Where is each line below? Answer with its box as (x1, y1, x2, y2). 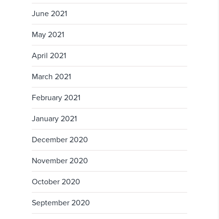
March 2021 (32, 72, 71, 82)
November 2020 (32, 156, 88, 166)
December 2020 (32, 135, 88, 145)
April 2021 (32, 51, 66, 61)
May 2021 (32, 30, 64, 40)
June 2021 (32, 9, 67, 19)
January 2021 (32, 114, 77, 124)
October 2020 (32, 177, 80, 187)
